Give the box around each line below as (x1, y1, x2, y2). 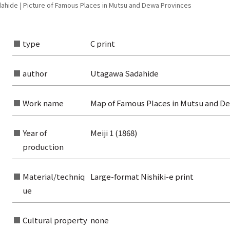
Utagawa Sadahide (90, 68, 159, 79)
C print (90, 38, 115, 49)
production (22, 141, 64, 152)
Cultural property (22, 215, 87, 226)
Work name (22, 98, 64, 109)
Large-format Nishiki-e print (90, 171, 194, 182)
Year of (22, 127, 47, 139)
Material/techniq (22, 171, 85, 182)
